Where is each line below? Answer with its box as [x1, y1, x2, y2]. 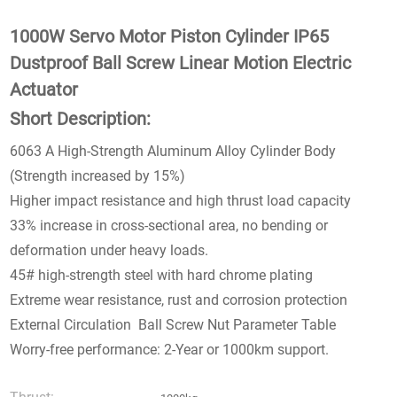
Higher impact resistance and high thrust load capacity [10, 191, 352, 209]
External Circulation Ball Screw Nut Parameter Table [10, 315, 337, 333]
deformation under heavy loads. [10, 241, 209, 259]
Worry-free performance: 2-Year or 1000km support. [10, 340, 330, 358]
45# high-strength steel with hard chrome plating [10, 266, 314, 284]
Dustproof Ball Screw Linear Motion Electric [10, 51, 352, 74]
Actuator [10, 78, 79, 100]
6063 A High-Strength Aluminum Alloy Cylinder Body [10, 142, 337, 160]
